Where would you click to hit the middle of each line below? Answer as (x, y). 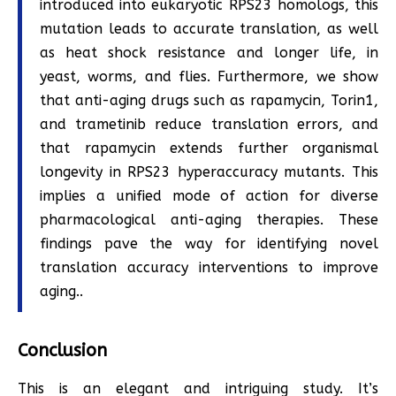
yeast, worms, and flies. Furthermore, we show (209, 77)
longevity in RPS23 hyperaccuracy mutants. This (209, 172)
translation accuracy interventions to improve (209, 268)
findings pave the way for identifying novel (209, 244)
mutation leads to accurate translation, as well (209, 29)
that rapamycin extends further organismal (209, 148)
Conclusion (62, 351)
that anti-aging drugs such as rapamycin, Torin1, (209, 101)
